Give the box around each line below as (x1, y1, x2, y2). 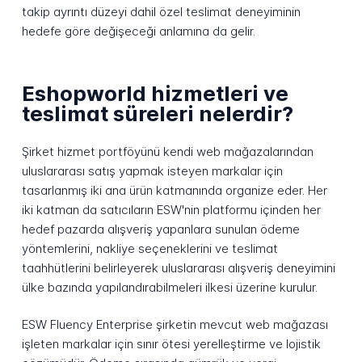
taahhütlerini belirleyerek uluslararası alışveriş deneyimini (21, 259, 335, 276)
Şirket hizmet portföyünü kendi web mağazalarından (21, 143, 314, 159)
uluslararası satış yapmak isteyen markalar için (21, 162, 283, 179)
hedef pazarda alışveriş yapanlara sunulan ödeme (21, 221, 300, 237)
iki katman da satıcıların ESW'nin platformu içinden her (21, 201, 321, 217)
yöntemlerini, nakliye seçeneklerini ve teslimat (21, 240, 278, 256)
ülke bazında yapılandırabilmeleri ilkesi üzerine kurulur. (21, 279, 318, 295)
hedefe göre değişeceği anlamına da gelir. (21, 23, 255, 39)
